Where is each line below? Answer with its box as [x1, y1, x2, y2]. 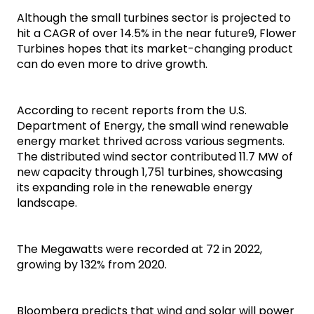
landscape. [17, 195, 77, 212]
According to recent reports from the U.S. [17, 102, 247, 119]
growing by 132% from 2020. [17, 257, 167, 273]
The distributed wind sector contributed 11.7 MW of [17, 149, 293, 165]
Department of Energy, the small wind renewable [17, 118, 289, 135]
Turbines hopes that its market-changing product [17, 41, 293, 57]
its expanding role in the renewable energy [17, 179, 252, 196]
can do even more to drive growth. [17, 56, 207, 73]
